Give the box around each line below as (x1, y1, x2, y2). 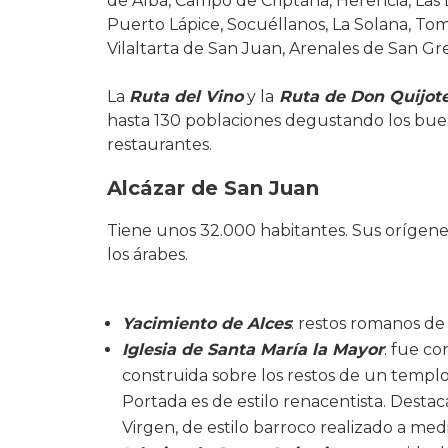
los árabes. (107, 244, 188, 264)
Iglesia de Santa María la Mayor (122, 339, 384, 359)
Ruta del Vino (129, 86, 243, 106)
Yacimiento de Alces (122, 313, 291, 333)
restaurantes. (107, 134, 212, 154)
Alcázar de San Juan (107, 175, 319, 200)
